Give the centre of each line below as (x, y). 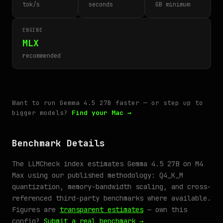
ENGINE (33, 30)
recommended (42, 56)
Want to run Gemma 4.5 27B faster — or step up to (108, 103)
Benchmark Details (58, 143)
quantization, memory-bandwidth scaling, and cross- (111, 187)
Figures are (36, 210)
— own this (165, 210)
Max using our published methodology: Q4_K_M (98, 175)
